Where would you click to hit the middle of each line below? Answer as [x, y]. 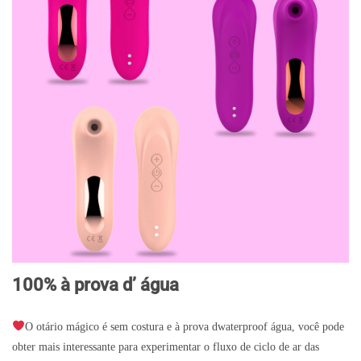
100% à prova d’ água [95, 285]
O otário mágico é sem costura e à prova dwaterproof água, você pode [184, 326]
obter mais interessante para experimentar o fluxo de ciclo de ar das [166, 346]
